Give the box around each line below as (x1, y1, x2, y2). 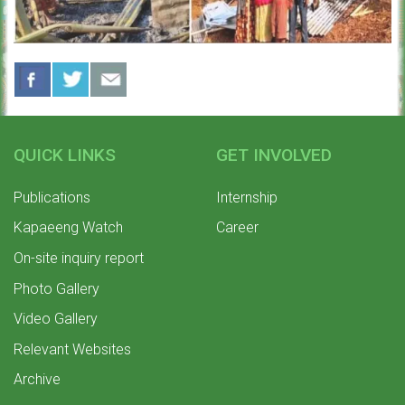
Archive (14, 371, 61, 389)
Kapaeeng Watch (14, 219, 123, 237)
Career (216, 219, 259, 237)
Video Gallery (14, 310, 98, 328)
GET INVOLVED (216, 144, 332, 165)
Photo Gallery (14, 279, 99, 297)
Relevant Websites (14, 340, 131, 358)
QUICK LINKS (14, 144, 116, 165)
